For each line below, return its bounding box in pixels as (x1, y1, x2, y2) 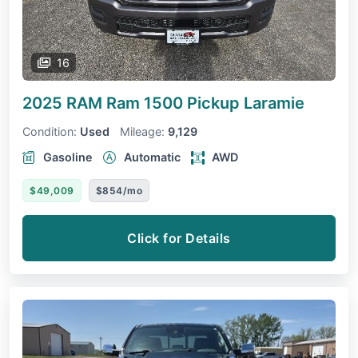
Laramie (244, 93, 304, 113)
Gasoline (43, 150, 93, 165)
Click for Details (127, 230, 231, 247)
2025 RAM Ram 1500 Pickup (22, 93, 244, 113)
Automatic (124, 150, 181, 165)
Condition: (22, 125, 77, 139)
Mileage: (120, 125, 165, 139)
